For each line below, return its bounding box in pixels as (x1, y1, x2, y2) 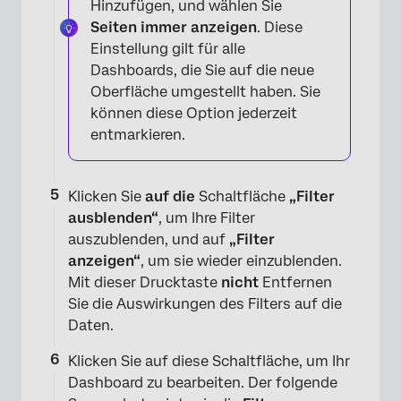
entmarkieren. (90, 125, 185, 143)
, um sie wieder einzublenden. (141, 252, 342, 269)
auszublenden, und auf (68, 230, 229, 248)
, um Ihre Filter (158, 209, 255, 226)
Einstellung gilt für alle (90, 39, 245, 57)
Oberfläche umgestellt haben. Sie (90, 82, 320, 100)
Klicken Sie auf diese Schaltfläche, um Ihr (68, 352, 350, 370)
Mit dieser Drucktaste (68, 273, 221, 291)
